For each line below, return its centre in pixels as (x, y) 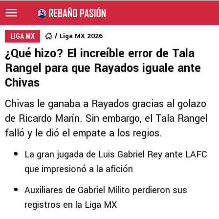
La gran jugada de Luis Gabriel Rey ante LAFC (116, 154)
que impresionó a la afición (79, 169)
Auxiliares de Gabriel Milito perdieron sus (106, 190)
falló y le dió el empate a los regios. (84, 133)
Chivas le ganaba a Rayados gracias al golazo (106, 104)
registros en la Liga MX (71, 205)
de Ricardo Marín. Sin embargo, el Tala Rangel (106, 119)
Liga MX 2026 (81, 36)
